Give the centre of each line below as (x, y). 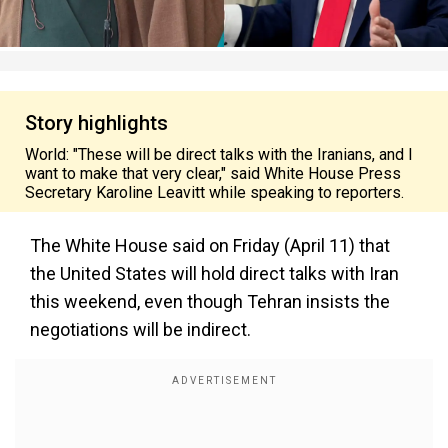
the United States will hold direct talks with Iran (214, 273)
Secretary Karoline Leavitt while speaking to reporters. (214, 192)
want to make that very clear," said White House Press (213, 173)
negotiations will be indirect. (140, 329)
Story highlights (96, 123)
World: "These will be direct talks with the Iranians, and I (219, 154)
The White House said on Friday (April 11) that (210, 245)
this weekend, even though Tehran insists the (210, 301)
